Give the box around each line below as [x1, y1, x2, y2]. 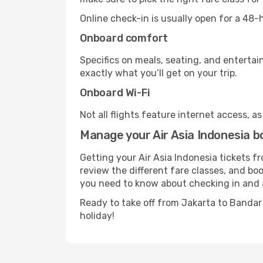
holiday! [80, 210, 114, 221]
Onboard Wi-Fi [80, 86, 150, 99]
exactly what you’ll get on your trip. [80, 68, 237, 79]
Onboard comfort [80, 32, 168, 45]
